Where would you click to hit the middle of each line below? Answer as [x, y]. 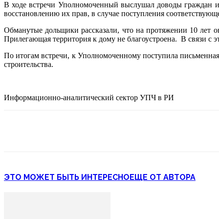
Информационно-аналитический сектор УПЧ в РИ [89, 97]
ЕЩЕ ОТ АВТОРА [163, 177]
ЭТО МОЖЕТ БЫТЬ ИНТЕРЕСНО [67, 177]
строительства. [29, 64]
